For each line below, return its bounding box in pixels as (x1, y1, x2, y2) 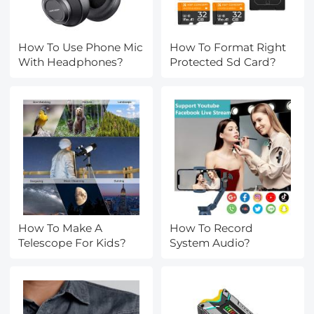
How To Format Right (170, 41, 287, 55)
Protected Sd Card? (170, 55, 277, 69)
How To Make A (18, 221, 103, 235)
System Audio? (170, 235, 251, 250)
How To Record (170, 221, 254, 235)
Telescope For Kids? (18, 235, 127, 250)
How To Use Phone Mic (18, 41, 144, 55)
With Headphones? (18, 55, 124, 69)
